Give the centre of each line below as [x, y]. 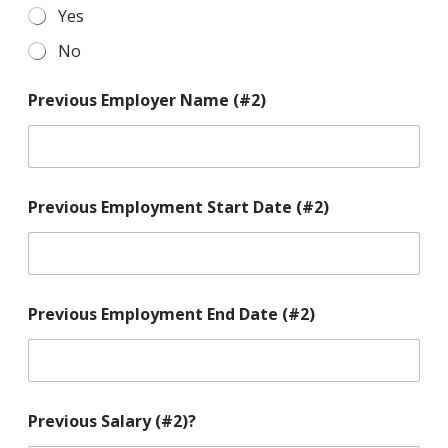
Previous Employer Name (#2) [146, 99]
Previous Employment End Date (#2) [171, 313]
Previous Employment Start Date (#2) [178, 206]
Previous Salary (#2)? [111, 420]
